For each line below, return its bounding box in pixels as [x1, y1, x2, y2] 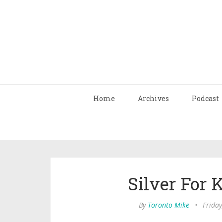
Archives [138, 94, 169, 103]
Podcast [192, 94, 219, 103]
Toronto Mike [148, 200, 189, 210]
